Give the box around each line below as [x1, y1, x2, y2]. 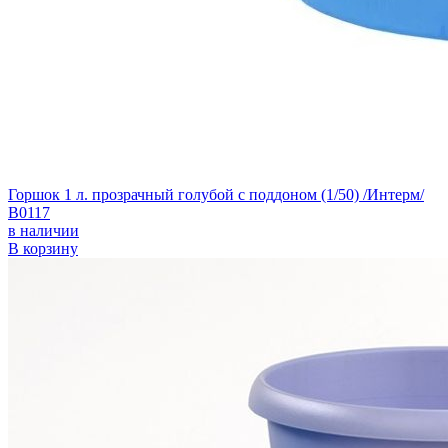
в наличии [8, 221, 79, 239]
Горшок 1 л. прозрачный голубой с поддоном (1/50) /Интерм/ [8, 185, 424, 203]
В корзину [8, 239, 78, 257]
